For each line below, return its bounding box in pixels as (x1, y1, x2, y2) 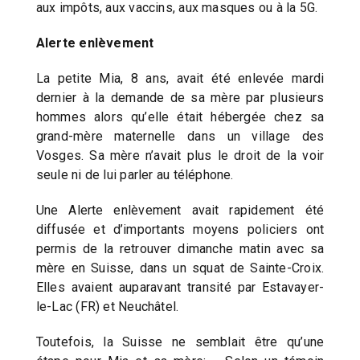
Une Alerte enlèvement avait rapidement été (35, 202, 325, 218)
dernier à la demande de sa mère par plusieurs (35, 89, 325, 105)
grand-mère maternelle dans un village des (35, 128, 325, 144)
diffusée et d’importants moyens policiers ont (35, 221, 325, 237)
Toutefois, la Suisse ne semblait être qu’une (35, 333, 325, 350)
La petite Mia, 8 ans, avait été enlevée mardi (35, 70, 325, 86)
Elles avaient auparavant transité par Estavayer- (35, 279, 325, 295)
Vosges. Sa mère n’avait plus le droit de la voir (35, 147, 325, 163)
